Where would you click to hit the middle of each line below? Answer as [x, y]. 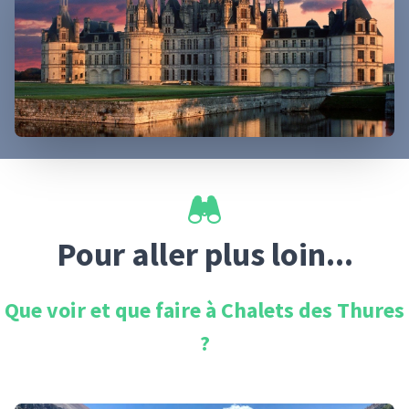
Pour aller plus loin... [204, 254]
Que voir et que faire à [113, 310]
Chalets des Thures [313, 310]
